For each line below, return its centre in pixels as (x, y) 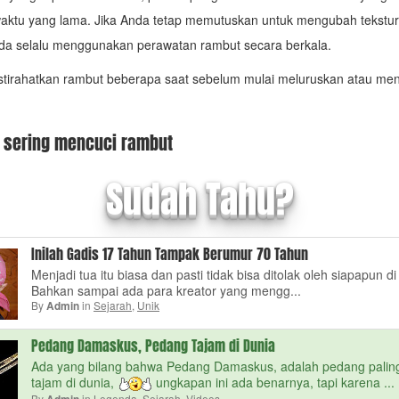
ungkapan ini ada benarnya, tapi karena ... (273, 382)
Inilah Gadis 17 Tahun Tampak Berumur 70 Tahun (170, 254)
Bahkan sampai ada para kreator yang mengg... (166, 290)
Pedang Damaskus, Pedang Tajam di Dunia (153, 346)
